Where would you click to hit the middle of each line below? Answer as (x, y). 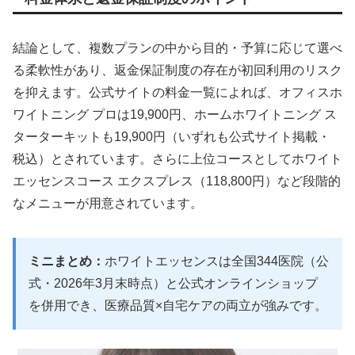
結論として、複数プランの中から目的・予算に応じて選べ (177, 48)
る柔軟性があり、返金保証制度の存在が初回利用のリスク (177, 71)
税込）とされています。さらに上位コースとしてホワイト (177, 159)
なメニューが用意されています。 (108, 204)
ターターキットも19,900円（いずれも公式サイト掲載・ (172, 137)
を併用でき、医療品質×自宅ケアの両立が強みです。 (178, 305)
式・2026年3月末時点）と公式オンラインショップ (173, 283)
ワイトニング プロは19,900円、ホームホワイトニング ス (175, 115)
